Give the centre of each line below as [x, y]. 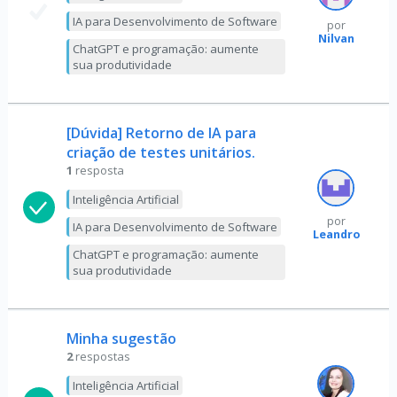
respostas [102, 356]
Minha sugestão [121, 339]
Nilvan [336, 38]
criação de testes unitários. [160, 152]
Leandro [336, 234]
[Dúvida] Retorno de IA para [161, 133]
